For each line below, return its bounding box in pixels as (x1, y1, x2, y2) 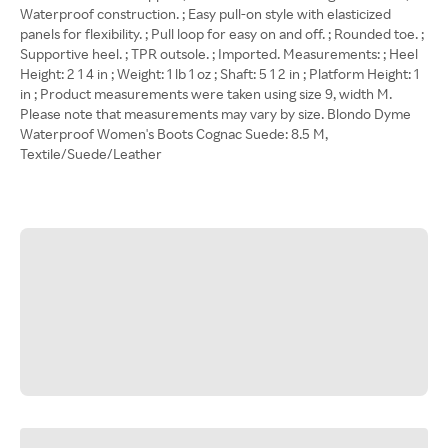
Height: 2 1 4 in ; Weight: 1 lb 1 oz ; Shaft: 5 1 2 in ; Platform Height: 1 (20, 65, 419, 82)
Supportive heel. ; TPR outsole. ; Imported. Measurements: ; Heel (20, 45, 418, 62)
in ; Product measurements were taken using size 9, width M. (20, 85, 392, 102)
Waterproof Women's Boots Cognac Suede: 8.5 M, (20, 125, 328, 142)
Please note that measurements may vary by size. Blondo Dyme (20, 105, 411, 122)
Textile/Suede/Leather (20, 145, 162, 162)
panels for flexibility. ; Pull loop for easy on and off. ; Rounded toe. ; (20, 25, 424, 42)
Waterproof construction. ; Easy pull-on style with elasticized (20, 5, 391, 22)
